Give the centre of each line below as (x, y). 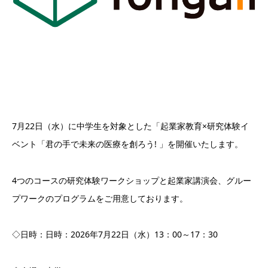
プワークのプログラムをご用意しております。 (100, 198)
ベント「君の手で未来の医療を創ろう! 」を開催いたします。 (127, 144)
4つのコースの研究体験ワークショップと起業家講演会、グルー (132, 180)
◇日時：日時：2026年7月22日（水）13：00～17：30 (115, 234)
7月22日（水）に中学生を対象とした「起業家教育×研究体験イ (130, 126)
